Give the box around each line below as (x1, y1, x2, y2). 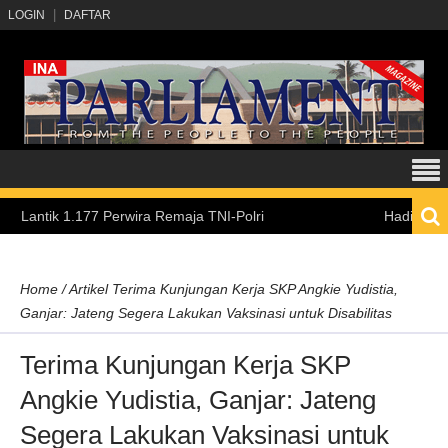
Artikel (69, 281, 108, 297)
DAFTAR (64, 8, 111, 22)
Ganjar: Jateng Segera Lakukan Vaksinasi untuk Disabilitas (20, 305, 392, 321)
